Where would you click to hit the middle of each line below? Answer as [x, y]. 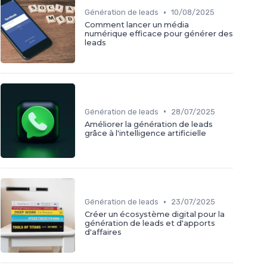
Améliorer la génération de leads [149, 124]
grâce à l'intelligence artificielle [145, 133]
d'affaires [103, 232]
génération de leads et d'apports [150, 223]
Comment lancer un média [137, 25]
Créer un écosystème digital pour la [155, 215]
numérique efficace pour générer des [159, 34]
